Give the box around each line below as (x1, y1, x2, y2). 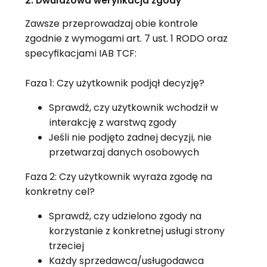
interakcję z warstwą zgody (48, 116, 176, 130)
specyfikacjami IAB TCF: (24, 46, 136, 61)
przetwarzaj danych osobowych (48, 145, 199, 160)
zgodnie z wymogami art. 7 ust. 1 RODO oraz (24, 32, 228, 46)
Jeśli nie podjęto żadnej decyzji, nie (48, 131, 212, 145)
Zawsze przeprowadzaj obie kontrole (24, 17, 198, 31)
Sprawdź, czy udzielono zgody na (48, 209, 201, 223)
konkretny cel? (24, 185, 95, 199)
